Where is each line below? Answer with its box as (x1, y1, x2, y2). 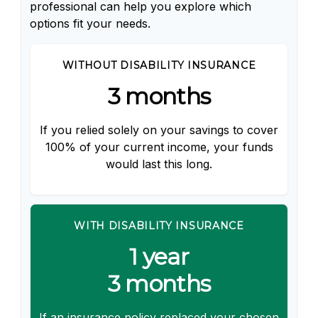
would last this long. (106, 156, 212, 171)
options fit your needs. (30, 16, 150, 31)
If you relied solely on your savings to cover (40, 122, 278, 137)
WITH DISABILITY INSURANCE (74, 219, 244, 232)
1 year (128, 242, 190, 270)
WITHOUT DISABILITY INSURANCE (62, 58, 256, 72)
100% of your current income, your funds (45, 139, 273, 154)
